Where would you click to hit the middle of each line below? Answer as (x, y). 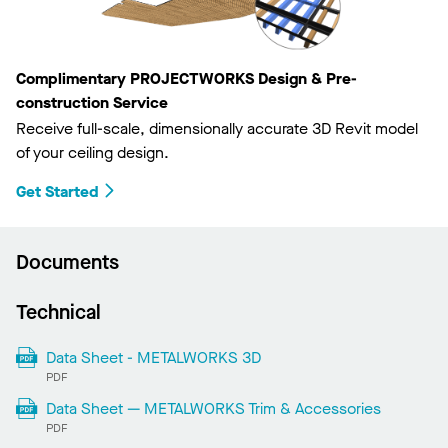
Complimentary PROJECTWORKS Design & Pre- (186, 78)
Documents (67, 262)
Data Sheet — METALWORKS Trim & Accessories (213, 408)
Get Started (57, 191)
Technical (58, 312)
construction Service (92, 102)
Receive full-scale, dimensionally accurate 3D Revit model (217, 128)
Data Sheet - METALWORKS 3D (153, 357)
